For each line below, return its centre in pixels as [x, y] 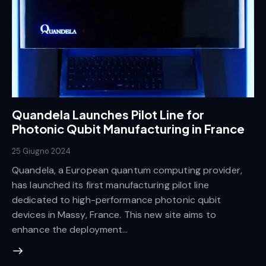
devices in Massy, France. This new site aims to [114, 214]
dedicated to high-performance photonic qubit [117, 199]
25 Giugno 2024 [41, 151]
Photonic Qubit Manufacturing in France [128, 129]
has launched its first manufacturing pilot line [110, 185]
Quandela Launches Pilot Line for [108, 115]
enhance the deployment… [70, 229]
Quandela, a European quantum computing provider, [127, 170]
